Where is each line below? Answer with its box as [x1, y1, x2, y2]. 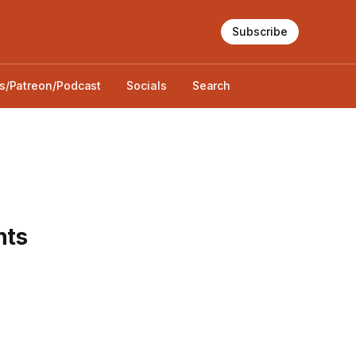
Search [192, 79, 231, 92]
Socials [126, 79, 167, 92]
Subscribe [232, 25, 288, 38]
